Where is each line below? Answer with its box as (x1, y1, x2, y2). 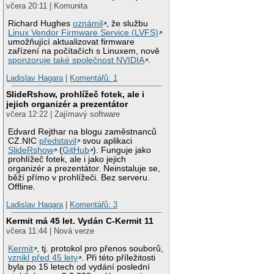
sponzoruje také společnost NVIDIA (8, 55, 145, 65)
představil (39, 136, 77, 146)
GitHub (62, 145, 90, 155)
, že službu (106, 18, 149, 28)
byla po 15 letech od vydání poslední (8, 262, 150, 272)
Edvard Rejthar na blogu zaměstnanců (8, 127, 157, 136)
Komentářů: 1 (70, 73, 118, 83)
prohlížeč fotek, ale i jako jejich (8, 154, 127, 164)
